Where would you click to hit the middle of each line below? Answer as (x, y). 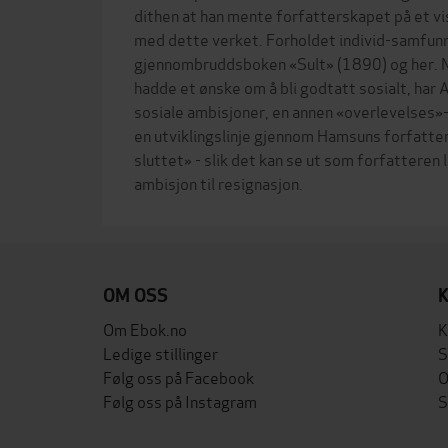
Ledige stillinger (160, 352)
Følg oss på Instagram (180, 400)
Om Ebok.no (145, 328)
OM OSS (135, 295)
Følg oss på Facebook (178, 376)
